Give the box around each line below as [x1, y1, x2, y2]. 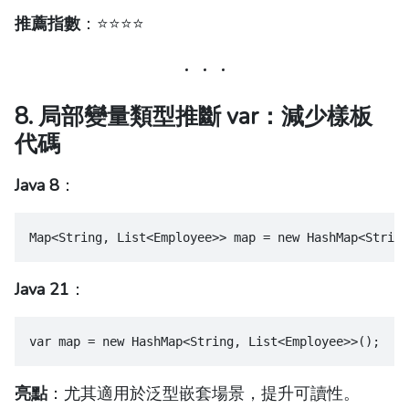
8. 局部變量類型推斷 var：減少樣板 [15, 101, 372, 133]
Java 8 [15, 174, 59, 197]
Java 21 [15, 278, 69, 301]
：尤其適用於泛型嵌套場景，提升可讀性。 [47, 383, 360, 405]
